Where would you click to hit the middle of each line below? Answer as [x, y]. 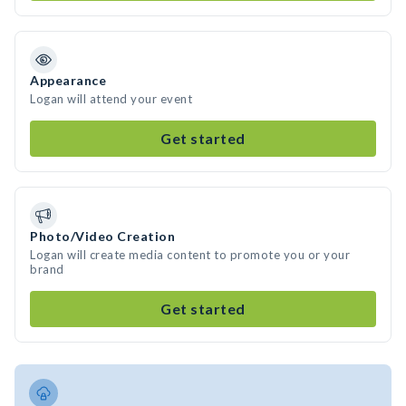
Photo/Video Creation [102, 236]
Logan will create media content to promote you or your [190, 255]
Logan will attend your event [111, 99]
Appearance [68, 80]
